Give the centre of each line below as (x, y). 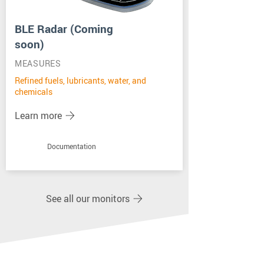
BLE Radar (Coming (64, 29)
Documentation (72, 146)
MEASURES (38, 63)
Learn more (38, 115)
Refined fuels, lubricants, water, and (80, 80)
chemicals (34, 92)
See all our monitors (88, 199)
